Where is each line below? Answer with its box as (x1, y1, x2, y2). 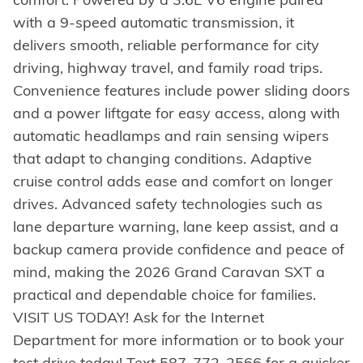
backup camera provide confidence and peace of (13, 239, 344, 258)
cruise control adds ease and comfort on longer (13, 171, 333, 190)
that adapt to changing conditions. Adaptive (13, 148, 312, 168)
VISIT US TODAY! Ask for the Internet (13, 307, 264, 327)
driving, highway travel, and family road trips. (13, 58, 322, 77)
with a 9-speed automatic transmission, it (13, 12, 294, 32)
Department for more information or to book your (13, 330, 344, 349)
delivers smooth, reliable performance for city (13, 35, 319, 54)
